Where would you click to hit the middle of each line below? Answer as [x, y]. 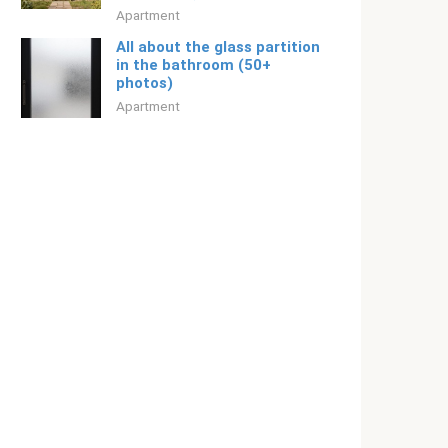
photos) [144, 83]
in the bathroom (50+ [193, 65]
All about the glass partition [218, 47]
